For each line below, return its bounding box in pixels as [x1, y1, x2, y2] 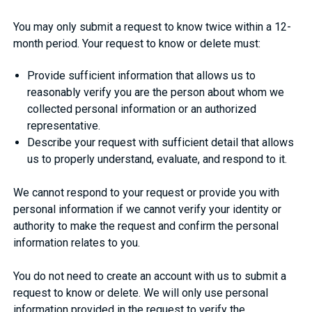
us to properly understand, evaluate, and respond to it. [27, 152, 288, 166]
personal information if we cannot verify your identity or [13, 202, 282, 216]
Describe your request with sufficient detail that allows [27, 135, 295, 149]
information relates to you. [13, 235, 143, 249]
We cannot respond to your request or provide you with [13, 185, 280, 199]
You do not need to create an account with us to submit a [13, 269, 287, 283]
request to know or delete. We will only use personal [13, 286, 269, 299]
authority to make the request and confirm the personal [13, 219, 279, 233]
